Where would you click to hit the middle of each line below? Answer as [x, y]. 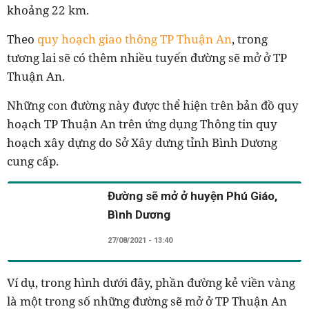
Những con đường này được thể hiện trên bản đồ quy [153, 105]
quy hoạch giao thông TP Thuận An [134, 39]
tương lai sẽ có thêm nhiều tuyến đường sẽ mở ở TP [147, 58]
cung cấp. [33, 161]
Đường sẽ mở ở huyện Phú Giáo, [192, 196]
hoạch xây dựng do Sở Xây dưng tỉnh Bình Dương [142, 142]
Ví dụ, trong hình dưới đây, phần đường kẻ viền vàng [151, 282]
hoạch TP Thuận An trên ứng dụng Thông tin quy [142, 124]
